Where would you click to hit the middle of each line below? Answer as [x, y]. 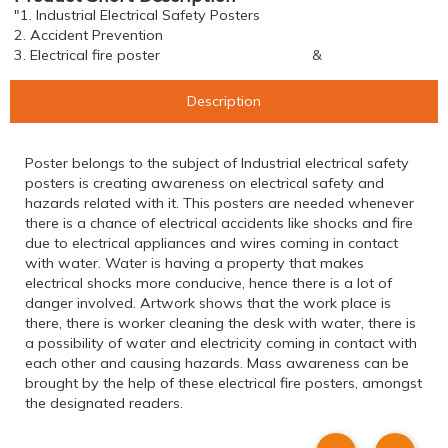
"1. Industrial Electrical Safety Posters [137, 15]
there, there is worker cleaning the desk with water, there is [220, 323]
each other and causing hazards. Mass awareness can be [217, 363]
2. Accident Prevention [88, 35]
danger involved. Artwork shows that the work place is [208, 303]
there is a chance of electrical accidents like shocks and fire [219, 223]
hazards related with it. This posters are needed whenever [219, 203]
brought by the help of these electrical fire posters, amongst [223, 383]
